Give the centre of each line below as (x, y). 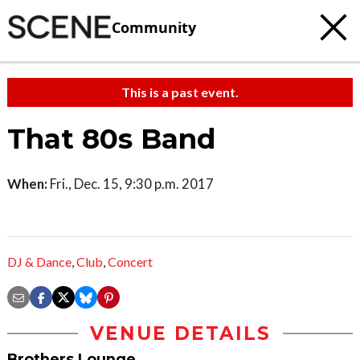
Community (154, 27)
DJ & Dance (39, 262)
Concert (130, 262)
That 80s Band (111, 139)
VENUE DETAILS (180, 334)
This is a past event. (180, 92)
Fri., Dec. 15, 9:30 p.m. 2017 (131, 184)
